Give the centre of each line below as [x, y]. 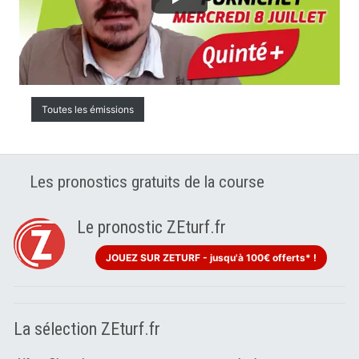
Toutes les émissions [88, 110]
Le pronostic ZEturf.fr [151, 228]
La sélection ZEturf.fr [87, 329]
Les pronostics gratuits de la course [147, 182]
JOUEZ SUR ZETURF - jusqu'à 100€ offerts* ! [211, 258]
